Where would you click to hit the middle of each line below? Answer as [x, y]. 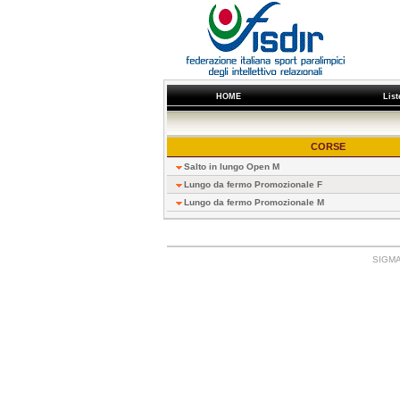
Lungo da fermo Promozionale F [253, 184]
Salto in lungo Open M [231, 167]
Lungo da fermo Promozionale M [254, 202]
